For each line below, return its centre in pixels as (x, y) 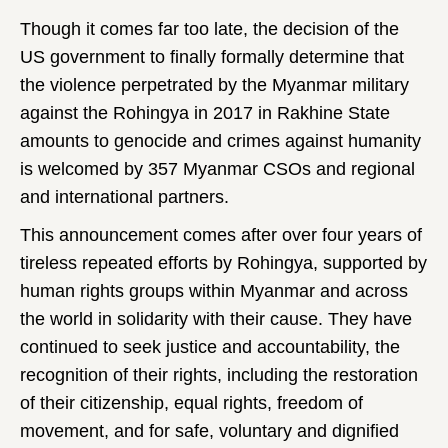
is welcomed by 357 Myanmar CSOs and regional (217, 169)
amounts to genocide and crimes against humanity (220, 141)
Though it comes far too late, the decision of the (209, 29)
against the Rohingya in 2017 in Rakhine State (205, 113)
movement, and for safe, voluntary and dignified (209, 431)
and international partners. (124, 197)
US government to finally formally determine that (212, 57)
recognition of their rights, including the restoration (219, 375)
